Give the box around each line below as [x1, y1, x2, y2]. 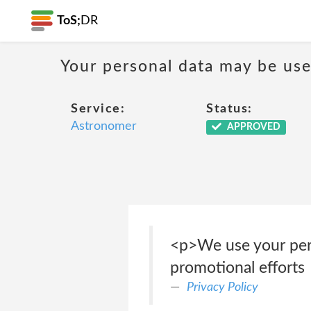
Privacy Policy [186, 280, 258, 294]
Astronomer [71, 120, 137, 133]
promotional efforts [169, 260, 305, 276]
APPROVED [224, 122, 280, 132]
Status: [206, 103, 253, 115]
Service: [71, 103, 125, 115]
